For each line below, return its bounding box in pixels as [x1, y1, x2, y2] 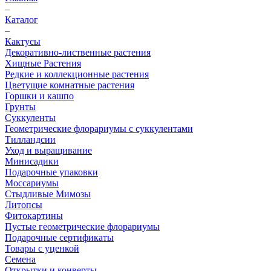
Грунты [5, 102, 36, 112]
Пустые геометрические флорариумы [5, 221, 160, 232]
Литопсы [5, 200, 42, 210]
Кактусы [5, 36, 41, 47]
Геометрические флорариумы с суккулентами [5, 123, 193, 134]
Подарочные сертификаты [5, 232, 114, 243]
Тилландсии [5, 134, 56, 145]
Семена [5, 254, 36, 264]
